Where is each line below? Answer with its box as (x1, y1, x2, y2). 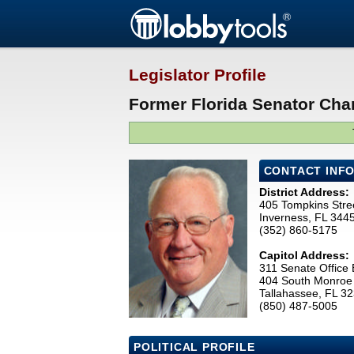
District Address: (258, 186, 349, 199)
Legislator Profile (129, 66, 266, 85)
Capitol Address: (258, 249, 349, 262)
